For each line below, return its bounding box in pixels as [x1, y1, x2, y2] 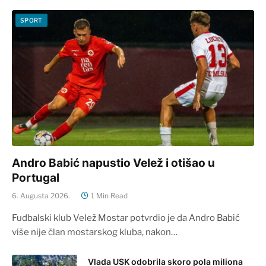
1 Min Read [91, 191, 128, 201]
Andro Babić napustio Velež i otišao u [12, 156, 215, 170]
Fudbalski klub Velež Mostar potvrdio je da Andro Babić [12, 213, 240, 224]
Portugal [12, 171, 59, 185]
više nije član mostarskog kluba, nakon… [12, 227, 178, 238]
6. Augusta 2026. [12, 191, 70, 201]
